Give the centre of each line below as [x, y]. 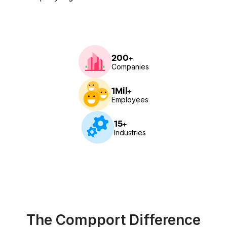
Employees [130, 99]
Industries [130, 132]
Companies [130, 66]
